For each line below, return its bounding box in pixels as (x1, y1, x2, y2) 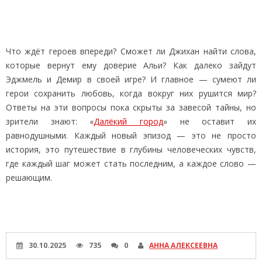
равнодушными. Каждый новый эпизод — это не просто (6, 129, 256, 141)
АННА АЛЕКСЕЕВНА (149, 240, 218, 250)
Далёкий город (94, 115, 164, 127)
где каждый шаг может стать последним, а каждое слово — (6, 157, 256, 169)
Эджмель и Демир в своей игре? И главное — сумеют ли (6, 73, 256, 85)
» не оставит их (163, 115, 257, 127)
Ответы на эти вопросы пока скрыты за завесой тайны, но (6, 101, 256, 113)
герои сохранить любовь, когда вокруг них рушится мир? (6, 87, 256, 99)
